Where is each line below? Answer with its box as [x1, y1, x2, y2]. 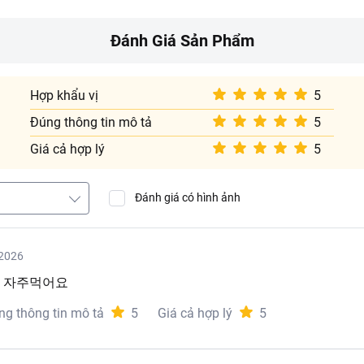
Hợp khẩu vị [30, 88, 99, 103]
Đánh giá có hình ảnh [135, 191, 240, 204]
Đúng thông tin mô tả [30, 115, 153, 130]
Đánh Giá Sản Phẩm [110, 31, 254, 50]
